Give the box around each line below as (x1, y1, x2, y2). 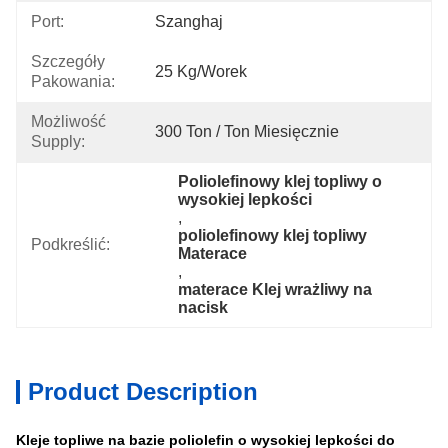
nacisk (178, 299, 229, 316)
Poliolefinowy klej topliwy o (178, 173, 383, 190)
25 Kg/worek (155, 63, 247, 80)
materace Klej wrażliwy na (178, 281, 373, 298)
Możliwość (31, 113, 106, 130)
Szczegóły (31, 53, 105, 70)
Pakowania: (31, 73, 115, 90)
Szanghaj (155, 13, 223, 30)
